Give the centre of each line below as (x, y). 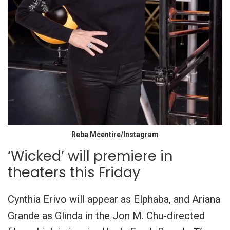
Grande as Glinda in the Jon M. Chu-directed (106, 215)
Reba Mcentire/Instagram (115, 134)
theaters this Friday (74, 172)
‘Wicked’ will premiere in (90, 156)
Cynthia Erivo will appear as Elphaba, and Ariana (114, 199)
